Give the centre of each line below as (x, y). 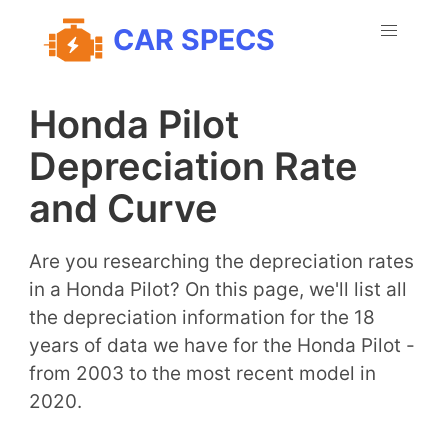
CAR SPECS (193, 39)
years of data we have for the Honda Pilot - (221, 345)
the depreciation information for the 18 (201, 317)
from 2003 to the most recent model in (202, 373)
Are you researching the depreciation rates (221, 261)
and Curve (123, 207)
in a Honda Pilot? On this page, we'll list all (217, 289)
